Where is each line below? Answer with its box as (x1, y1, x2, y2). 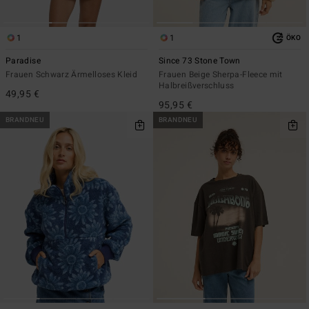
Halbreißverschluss (159, 79, 235, 92)
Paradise (6, 54, 41, 68)
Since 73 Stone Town (159, 54, 241, 68)
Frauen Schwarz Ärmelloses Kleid (6, 68, 138, 81)
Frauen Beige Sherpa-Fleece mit (159, 68, 283, 81)
